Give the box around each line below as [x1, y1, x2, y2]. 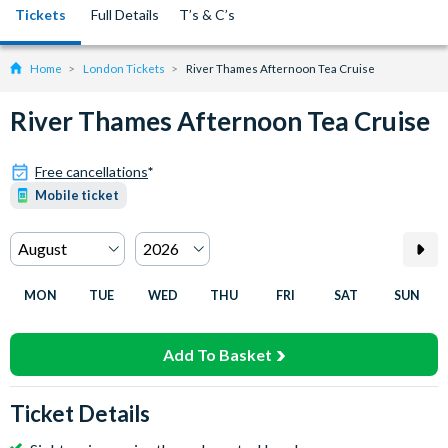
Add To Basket [163, 345, 272, 364]
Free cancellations [35, 163, 148, 180]
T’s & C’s [179, 6, 235, 23]
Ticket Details [10, 400, 150, 427]
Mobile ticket [35, 188, 119, 203]
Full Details [91, 6, 159, 23]
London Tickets [83, 62, 165, 75]
